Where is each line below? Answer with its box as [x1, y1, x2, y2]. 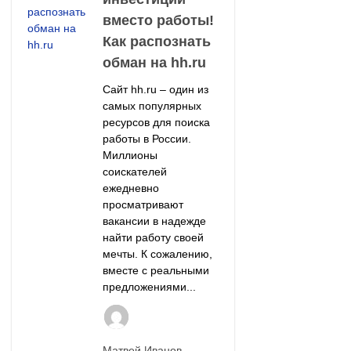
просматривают [102, 198, 183, 212]
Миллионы [102, 149, 157, 162]
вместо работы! [102, 13, 214, 29]
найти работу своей [102, 231, 204, 244]
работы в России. [102, 132, 191, 146]
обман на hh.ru [102, 55, 206, 71]
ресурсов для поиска [102, 116, 210, 129]
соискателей [102, 165, 167, 179]
